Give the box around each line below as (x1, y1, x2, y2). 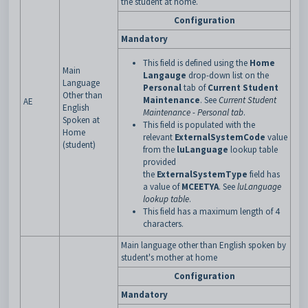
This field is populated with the (143, 119, 255, 131)
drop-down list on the (186, 69, 269, 81)
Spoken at (63, 114, 100, 126)
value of (150, 181, 179, 192)
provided (143, 156, 176, 168)
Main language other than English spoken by (121, 239, 286, 251)
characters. (143, 218, 184, 230)
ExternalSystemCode (175, 131, 265, 143)
